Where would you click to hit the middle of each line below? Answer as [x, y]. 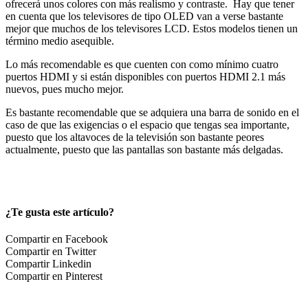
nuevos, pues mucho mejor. [65, 89]
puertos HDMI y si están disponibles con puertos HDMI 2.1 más [145, 76]
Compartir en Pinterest [54, 276]
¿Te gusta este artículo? [60, 212]
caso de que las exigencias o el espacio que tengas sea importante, [147, 124]
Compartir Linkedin [48, 264]
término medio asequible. [60, 41]
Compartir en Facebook [57, 239]
